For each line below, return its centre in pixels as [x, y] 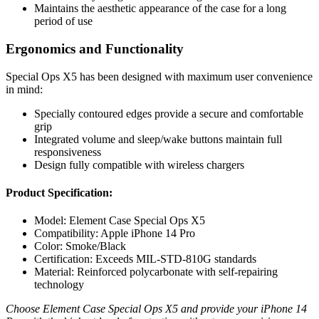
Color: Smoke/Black [80, 246]
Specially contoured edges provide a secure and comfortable [169, 113]
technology [59, 285]
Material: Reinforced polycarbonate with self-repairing [156, 272]
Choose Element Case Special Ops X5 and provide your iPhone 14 [156, 309]
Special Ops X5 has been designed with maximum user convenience [159, 76]
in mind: [24, 89]
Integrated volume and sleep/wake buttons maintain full [158, 139]
